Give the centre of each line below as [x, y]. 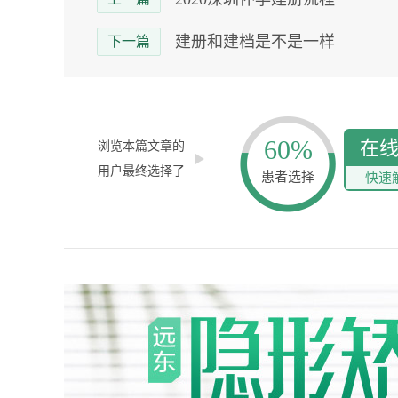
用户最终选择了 [141, 171]
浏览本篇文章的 [141, 146]
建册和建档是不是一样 [255, 42]
